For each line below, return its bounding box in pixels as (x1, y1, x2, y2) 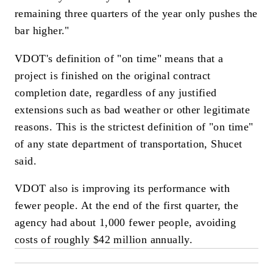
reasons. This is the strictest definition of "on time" (15, 120, 253, 133)
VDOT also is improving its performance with (15, 182, 230, 195)
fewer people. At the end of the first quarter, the (15, 199, 238, 212)
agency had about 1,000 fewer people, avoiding (15, 216, 236, 229)
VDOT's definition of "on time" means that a (15, 52, 224, 65)
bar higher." (15, 24, 69, 37)
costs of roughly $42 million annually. (15, 233, 193, 246)
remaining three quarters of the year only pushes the (15, 7, 258, 19)
